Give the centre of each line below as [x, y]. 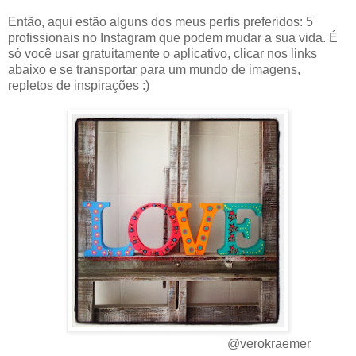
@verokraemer [269, 344]
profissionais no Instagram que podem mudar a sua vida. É [173, 38]
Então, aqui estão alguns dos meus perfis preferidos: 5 [161, 22]
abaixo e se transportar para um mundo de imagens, [154, 70]
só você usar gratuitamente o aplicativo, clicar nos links [163, 54]
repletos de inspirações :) [79, 86]
